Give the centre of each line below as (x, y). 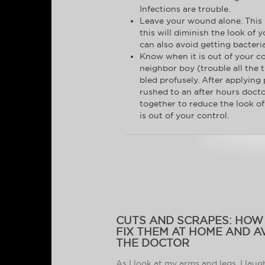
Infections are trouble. (185, 9)
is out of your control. (185, 116)
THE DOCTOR (153, 243)
